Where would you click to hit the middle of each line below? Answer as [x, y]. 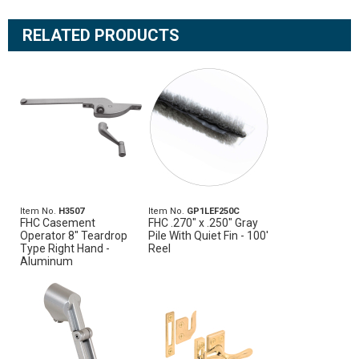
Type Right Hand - [65, 248]
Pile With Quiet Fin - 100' [209, 236]
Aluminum [46, 261]
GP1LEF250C [214, 211]
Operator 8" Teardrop [74, 236]
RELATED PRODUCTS [101, 35]
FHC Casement [58, 223]
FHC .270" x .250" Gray [204, 223]
